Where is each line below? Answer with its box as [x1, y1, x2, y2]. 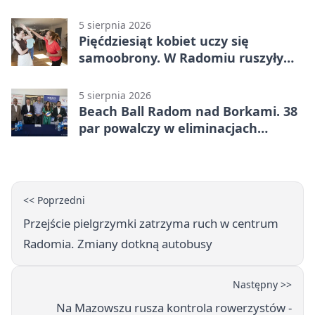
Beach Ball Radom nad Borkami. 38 [79, 102, 297, 120]
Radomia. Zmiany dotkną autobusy [23, 235, 212, 252]
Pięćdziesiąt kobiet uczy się [79, 32, 249, 49]
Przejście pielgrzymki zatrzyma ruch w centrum [23, 214, 278, 231]
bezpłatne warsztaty [79, 65, 207, 83]
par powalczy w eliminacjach [79, 119, 257, 136]
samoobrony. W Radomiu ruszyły [79, 49, 283, 66]
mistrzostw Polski [79, 136, 189, 153]
